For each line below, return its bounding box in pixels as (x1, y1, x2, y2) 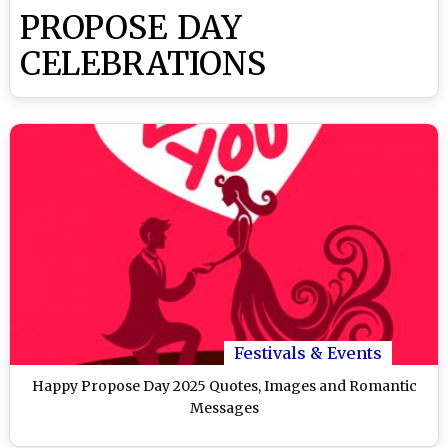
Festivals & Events (234, 342, 382, 363)
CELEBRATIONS (20, 44, 267, 84)
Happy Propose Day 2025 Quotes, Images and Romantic (31, 376, 417, 395)
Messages (189, 398, 259, 417)
